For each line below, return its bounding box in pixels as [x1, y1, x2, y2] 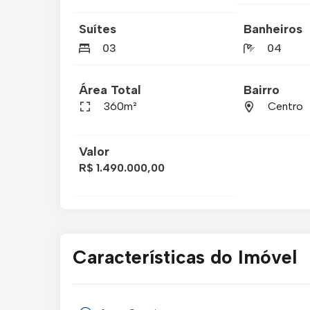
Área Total [79, 82, 141, 98]
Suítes [79, 21, 116, 37]
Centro [268, 100, 304, 113]
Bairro [243, 82, 280, 98]
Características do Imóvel [73, 245, 297, 268]
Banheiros [243, 21, 302, 37]
